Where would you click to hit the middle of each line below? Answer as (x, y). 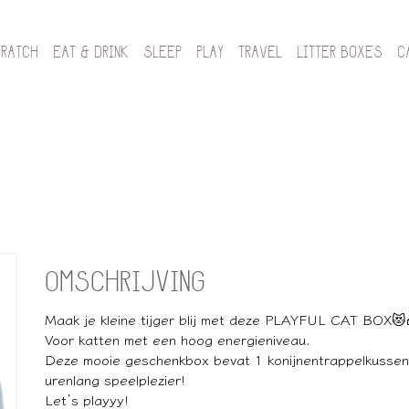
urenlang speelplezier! (115, 379)
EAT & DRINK (91, 54)
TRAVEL (260, 54)
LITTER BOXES (340, 54)
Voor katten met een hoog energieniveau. (178, 339)
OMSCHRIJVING (125, 284)
